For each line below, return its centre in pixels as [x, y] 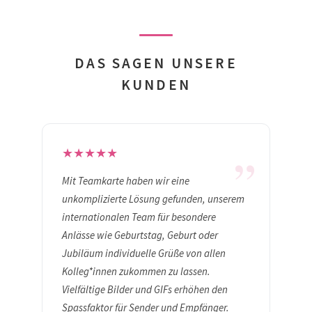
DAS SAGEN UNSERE [156, 63]
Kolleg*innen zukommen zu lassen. [136, 272]
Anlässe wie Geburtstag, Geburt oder [140, 235]
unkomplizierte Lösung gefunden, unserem [153, 199]
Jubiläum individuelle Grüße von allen [144, 253]
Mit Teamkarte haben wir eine [126, 181]
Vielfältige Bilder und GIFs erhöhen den [145, 290]
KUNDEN [156, 85]
